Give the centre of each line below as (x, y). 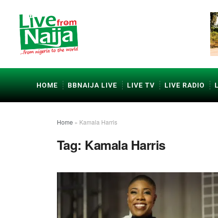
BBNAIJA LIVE (92, 85)
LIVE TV (141, 85)
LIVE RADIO (185, 85)
